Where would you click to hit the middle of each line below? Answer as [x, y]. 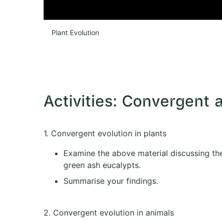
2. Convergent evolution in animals [109, 213]
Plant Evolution [75, 33]
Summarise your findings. [111, 181]
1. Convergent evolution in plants [105, 134]
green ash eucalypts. [102, 165]
